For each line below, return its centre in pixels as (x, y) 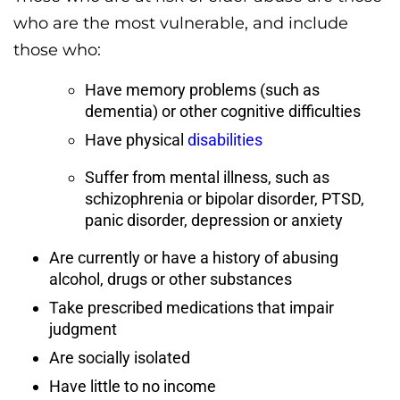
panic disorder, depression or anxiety (214, 220)
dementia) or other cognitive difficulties (223, 111)
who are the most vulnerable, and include (181, 23)
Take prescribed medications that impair (192, 307)
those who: (57, 50)
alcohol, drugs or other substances (171, 279)
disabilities (225, 139)
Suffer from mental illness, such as (207, 177)
